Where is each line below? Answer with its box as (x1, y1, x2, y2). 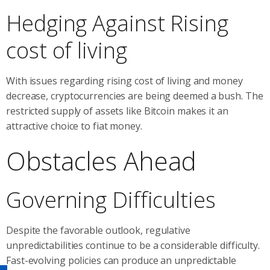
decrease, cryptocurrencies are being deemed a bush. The (6, 89, 263, 102)
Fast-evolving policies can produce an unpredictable (6, 253, 236, 267)
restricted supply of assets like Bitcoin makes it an (6, 104, 228, 118)
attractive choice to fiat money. (6, 119, 142, 133)
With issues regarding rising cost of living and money (6, 74, 243, 87)
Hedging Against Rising (6, 8, 228, 38)
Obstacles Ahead (6, 143, 196, 178)
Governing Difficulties (6, 184, 216, 215)
